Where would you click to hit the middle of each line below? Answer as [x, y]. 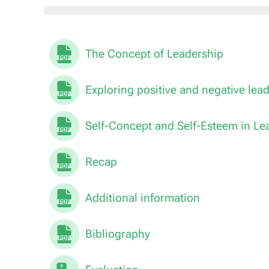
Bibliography [118, 234]
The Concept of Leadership [154, 54]
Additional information [143, 198]
